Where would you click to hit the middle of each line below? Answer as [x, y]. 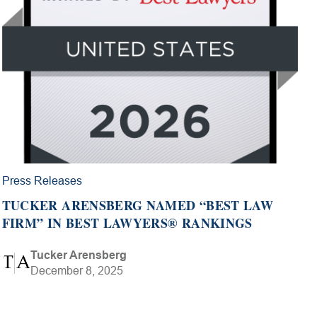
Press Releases [42, 180]
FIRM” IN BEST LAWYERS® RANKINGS [127, 223]
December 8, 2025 [76, 270]
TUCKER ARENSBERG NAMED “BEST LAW [138, 205]
